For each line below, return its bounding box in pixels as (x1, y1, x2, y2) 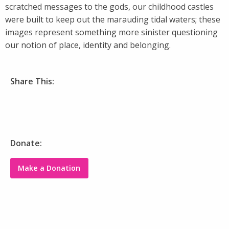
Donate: (10, 137, 42, 149)
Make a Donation (18, 163, 81, 173)
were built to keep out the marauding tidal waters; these (5, 13, 220, 25)
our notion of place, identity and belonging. (5, 39, 171, 51)
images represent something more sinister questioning (5, 26, 218, 38)
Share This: (10, 75, 54, 87)
